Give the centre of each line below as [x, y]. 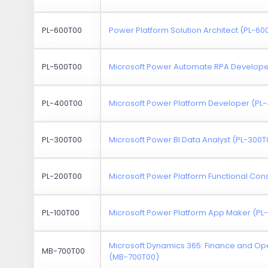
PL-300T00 [62, 139]
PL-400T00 [63, 103]
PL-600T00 [62, 30]
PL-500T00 [62, 66]
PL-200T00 [62, 176]
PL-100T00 [61, 212]
